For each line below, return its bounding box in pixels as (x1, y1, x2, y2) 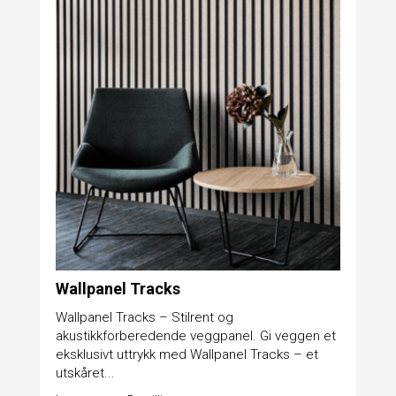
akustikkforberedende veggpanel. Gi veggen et (55, 327, 336, 344)
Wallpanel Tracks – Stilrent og (55, 308, 233, 325)
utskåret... (55, 364, 115, 381)
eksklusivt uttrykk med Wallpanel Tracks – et (55, 346, 318, 362)
